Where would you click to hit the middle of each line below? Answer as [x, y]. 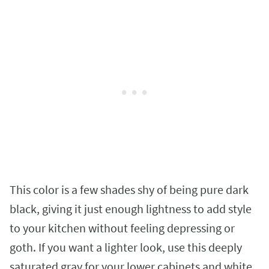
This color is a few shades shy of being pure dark [129, 189]
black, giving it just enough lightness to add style [131, 208]
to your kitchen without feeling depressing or [122, 228]
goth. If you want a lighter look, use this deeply [126, 247]
